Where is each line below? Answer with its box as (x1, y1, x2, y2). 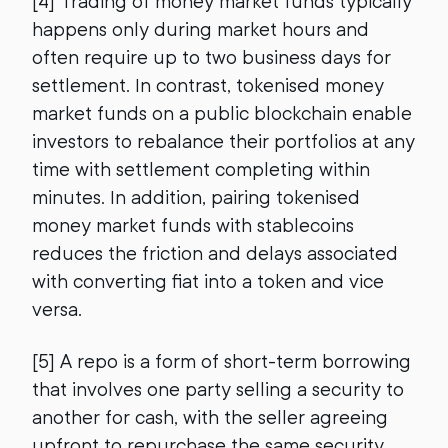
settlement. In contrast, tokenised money (32, 73, 384, 97)
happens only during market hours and (32, 17, 369, 41)
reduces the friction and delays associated (32, 241, 398, 265)
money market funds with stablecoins (32, 213, 354, 237)
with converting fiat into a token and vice (32, 269, 384, 293)
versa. (32, 297, 82, 321)
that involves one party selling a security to (32, 377, 404, 401)
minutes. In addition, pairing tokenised (32, 185, 360, 209)
